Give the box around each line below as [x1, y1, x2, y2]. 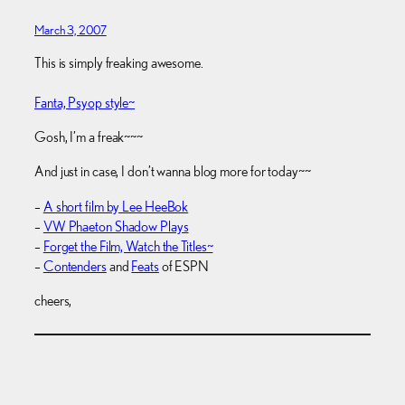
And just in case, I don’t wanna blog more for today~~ [34, 163, 311, 181]
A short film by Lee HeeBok [42, 197, 189, 215]
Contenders [42, 257, 107, 275]
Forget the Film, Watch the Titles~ [42, 237, 213, 255]
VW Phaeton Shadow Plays [42, 217, 189, 235]
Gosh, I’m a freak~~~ [34, 128, 143, 146]
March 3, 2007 [34, 22, 107, 37]
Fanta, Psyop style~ [34, 93, 136, 111]
